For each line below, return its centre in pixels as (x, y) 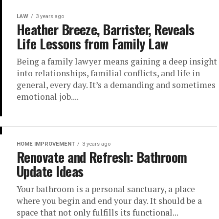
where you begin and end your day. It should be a (109, 201)
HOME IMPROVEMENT (46, 144)
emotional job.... (48, 97)
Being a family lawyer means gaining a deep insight (117, 61)
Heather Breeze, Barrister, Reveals (106, 29)
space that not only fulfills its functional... (98, 212)
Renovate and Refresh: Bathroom (102, 157)
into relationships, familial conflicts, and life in (108, 73)
